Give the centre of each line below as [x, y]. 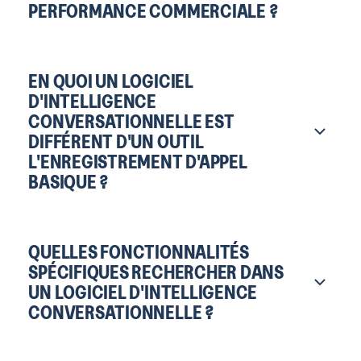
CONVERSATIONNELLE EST [131, 121]
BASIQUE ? [69, 181]
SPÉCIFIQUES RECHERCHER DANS [156, 271]
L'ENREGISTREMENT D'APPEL [138, 161]
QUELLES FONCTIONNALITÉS [139, 251]
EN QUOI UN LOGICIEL [111, 81]
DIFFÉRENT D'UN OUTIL [116, 141]
